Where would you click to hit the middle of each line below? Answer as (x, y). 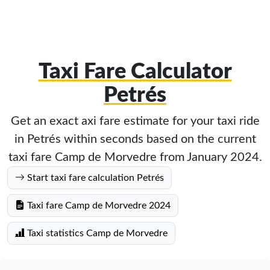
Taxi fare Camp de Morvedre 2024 (98, 206)
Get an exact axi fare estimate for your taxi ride (135, 121)
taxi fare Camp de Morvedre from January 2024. (135, 157)
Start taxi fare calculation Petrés (94, 178)
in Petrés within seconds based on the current (135, 139)
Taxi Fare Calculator (135, 72)
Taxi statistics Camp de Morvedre (96, 233)
